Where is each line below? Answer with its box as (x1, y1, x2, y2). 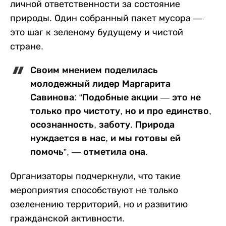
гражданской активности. (10, 213, 125, 223)
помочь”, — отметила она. (30, 146, 148, 157)
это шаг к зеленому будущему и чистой (10, 27, 183, 37)
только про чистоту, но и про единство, (30, 105, 211, 116)
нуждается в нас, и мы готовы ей (30, 133, 181, 143)
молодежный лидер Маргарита (30, 78, 171, 89)
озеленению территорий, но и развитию (10, 199, 188, 209)
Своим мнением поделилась (30, 65, 158, 75)
